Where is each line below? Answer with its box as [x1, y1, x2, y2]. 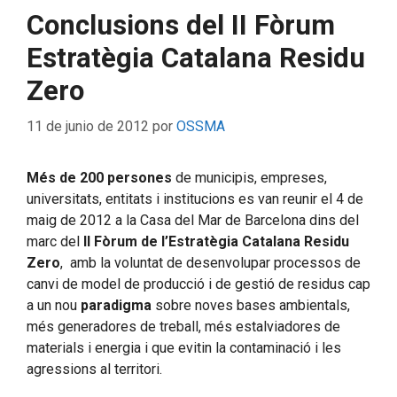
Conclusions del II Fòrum [27, 9, 335, 42]
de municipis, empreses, [172, 169, 327, 186]
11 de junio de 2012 [27, 118, 149, 135]
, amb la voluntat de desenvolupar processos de [60, 254, 361, 271]
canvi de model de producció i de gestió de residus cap [27, 276, 370, 292]
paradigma [81, 297, 152, 314]
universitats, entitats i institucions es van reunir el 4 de [27, 191, 363, 207]
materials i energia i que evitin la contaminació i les [27, 339, 341, 356]
